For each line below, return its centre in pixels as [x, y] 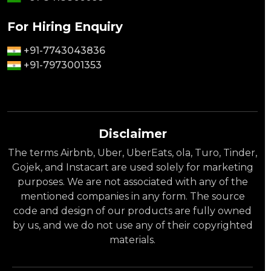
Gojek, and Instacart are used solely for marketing [132, 167]
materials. [132, 240]
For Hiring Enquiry [65, 26]
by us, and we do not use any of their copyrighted [132, 225]
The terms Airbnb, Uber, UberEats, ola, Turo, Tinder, [132, 152]
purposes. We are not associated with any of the [132, 181]
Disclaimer [132, 133]
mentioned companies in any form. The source [132, 196]
